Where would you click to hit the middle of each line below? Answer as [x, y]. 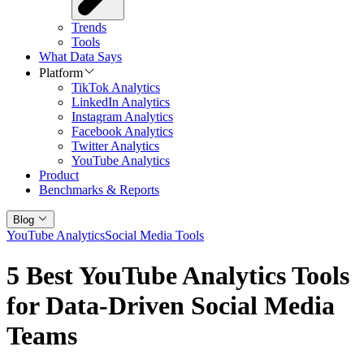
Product [59, 175]
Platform [61, 73]
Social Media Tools [154, 236]
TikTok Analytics [116, 88]
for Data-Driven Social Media [171, 305]
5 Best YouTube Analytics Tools [178, 275]
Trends [89, 28]
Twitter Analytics [115, 146]
